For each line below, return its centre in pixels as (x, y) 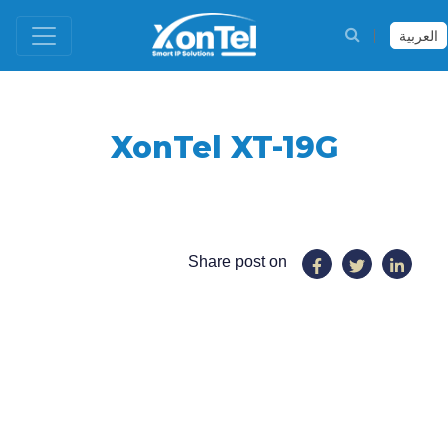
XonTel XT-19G (224, 147)
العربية (418, 36)
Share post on (237, 261)
